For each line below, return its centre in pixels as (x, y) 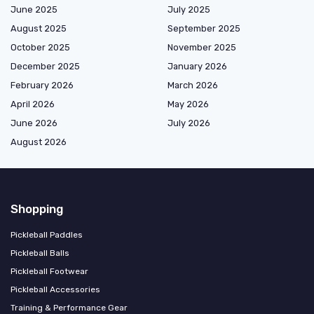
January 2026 (197, 67)
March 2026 (193, 86)
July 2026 (189, 123)
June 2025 (34, 10)
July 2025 (189, 10)
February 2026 (42, 86)
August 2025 (39, 29)
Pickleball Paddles (47, 235)
